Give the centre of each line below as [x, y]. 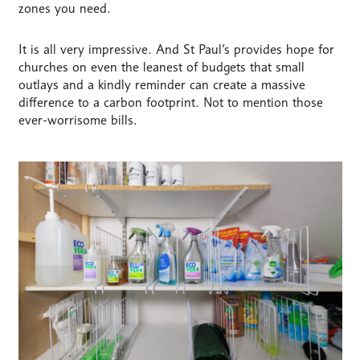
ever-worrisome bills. [78, 121]
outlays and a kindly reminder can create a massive [162, 85]
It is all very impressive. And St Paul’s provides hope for [176, 50]
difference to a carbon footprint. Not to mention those [170, 103]
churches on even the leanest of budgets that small [161, 67]
